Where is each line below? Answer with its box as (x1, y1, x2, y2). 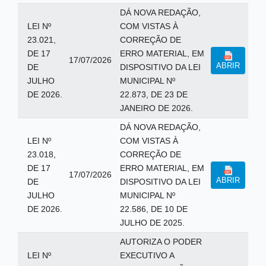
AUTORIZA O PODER (119, 237, 202, 246)
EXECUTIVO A (119, 251, 175, 260)
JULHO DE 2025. (119, 218, 185, 227)
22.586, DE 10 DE (119, 204, 188, 214)
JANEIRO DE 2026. (119, 103, 193, 113)
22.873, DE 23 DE (119, 90, 188, 99)
